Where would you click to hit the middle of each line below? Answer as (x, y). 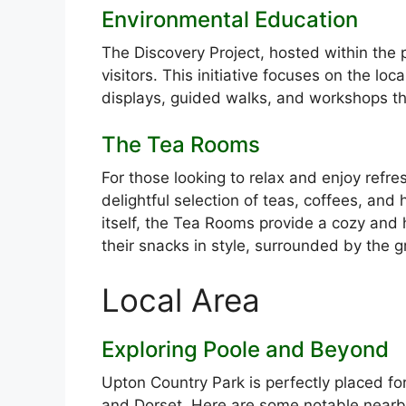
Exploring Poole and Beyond (245, 349)
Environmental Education (230, 19)
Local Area (181, 300)
